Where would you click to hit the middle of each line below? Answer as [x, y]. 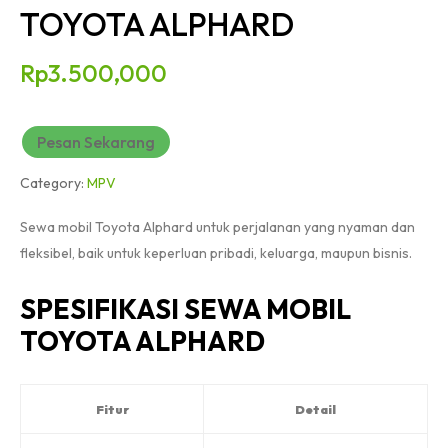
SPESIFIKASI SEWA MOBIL [185, 308]
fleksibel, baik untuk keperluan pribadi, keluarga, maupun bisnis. [216, 252]
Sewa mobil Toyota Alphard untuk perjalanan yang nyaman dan [217, 226]
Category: [53, 182]
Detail [315, 408]
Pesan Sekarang [96, 141]
